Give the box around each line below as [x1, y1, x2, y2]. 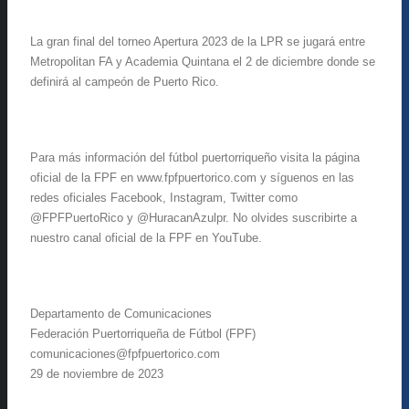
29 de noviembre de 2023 [30, 366, 163, 381]
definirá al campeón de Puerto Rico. [30, 74, 219, 89]
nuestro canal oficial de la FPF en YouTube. [30, 230, 262, 245]
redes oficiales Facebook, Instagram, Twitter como [30, 190, 298, 204]
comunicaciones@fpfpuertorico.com [30, 346, 220, 361]
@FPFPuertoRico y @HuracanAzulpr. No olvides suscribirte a [30, 210, 357, 225]
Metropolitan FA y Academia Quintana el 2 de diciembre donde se [30, 54, 375, 68]
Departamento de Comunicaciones [30, 306, 212, 320]
